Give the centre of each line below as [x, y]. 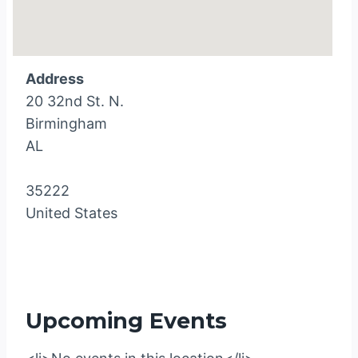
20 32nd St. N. [75, 101]
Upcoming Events [126, 320]
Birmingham [66, 123]
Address [55, 79]
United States [72, 213]
